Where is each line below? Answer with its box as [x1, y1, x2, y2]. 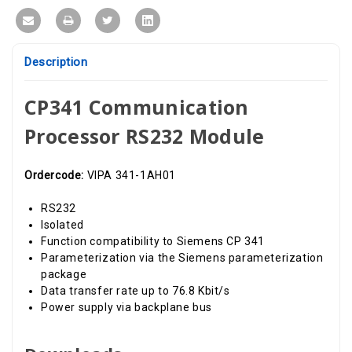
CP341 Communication [24, 93, 249, 120]
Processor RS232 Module [24, 122, 265, 149]
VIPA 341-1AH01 [86, 168, 177, 181]
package [41, 267, 87, 280]
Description [24, 54, 88, 69]
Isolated [41, 218, 84, 231]
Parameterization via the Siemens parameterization [41, 251, 324, 264]
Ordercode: [24, 168, 87, 181]
